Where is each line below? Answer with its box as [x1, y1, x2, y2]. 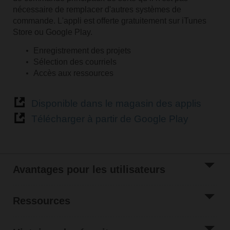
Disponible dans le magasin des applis [31, 98, 201, 109]
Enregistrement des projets [33, 46, 131, 55]
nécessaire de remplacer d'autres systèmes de [12, 5, 181, 14]
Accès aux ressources [33, 68, 113, 78]
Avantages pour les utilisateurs [12, 164, 165, 176]
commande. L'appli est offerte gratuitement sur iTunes [12, 16, 206, 25]
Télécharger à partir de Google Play [31, 113, 188, 124]
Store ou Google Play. [12, 27, 92, 36]
